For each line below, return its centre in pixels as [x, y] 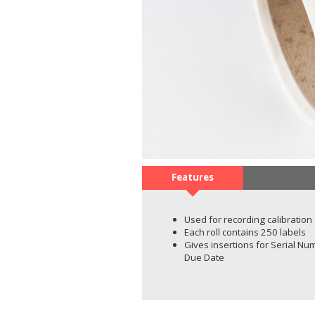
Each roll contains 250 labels [245, 232]
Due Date [204, 258]
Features [193, 177]
